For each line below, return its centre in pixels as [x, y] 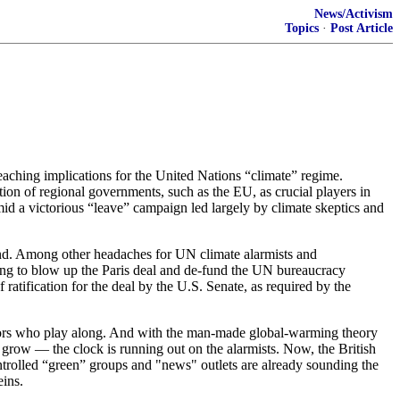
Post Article [362, 28]
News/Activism [354, 14]
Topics [302, 28]
